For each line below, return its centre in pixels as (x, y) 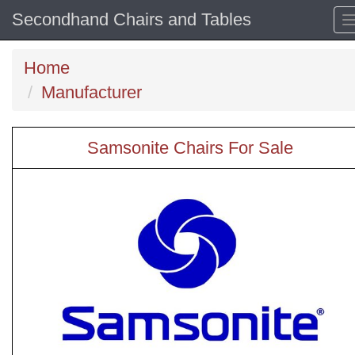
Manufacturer (92, 92)
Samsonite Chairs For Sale (190, 148)
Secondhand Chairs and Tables (132, 19)
